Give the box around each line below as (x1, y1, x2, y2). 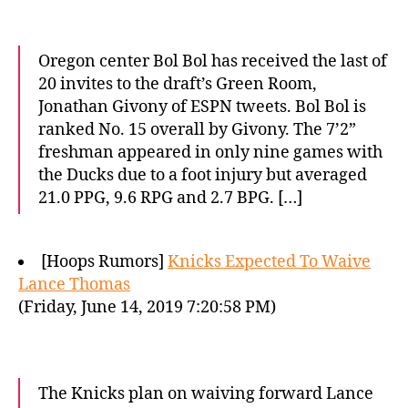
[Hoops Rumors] (41, 251, 168, 272)
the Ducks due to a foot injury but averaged (38, 165, 367, 186)
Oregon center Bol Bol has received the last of (38, 51, 387, 72)
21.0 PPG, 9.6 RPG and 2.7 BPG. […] (38, 188, 302, 209)
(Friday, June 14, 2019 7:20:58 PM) (18, 297, 276, 318)
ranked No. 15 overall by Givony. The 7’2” (38, 119, 356, 140)
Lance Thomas (18, 274, 130, 295)
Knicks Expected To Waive (168, 251, 371, 272)
